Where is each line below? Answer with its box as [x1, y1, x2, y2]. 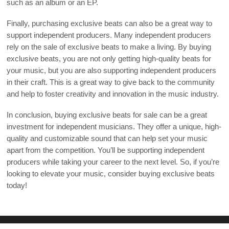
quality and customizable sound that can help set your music [7, 134, 208, 143]
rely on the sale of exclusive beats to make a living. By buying [7, 42, 212, 51]
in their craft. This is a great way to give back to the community [7, 78, 215, 86]
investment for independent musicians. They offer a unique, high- [7, 122, 222, 131]
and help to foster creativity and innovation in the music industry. [7, 89, 219, 98]
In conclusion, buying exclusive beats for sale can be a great [7, 110, 208, 119]
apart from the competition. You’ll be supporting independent [7, 146, 205, 154]
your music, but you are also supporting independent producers [7, 66, 217, 75]
